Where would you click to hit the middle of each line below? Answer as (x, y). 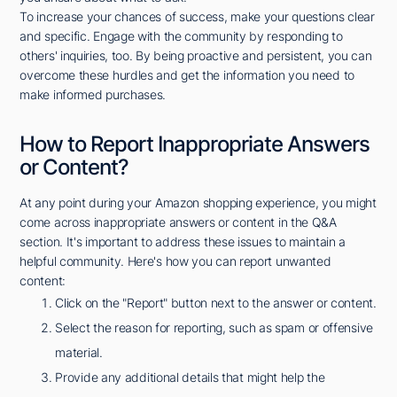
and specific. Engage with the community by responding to (181, 36)
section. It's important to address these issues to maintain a (183, 242)
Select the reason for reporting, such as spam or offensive (214, 328)
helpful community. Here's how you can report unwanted (175, 261)
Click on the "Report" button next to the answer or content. (216, 303)
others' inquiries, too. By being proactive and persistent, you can (196, 56)
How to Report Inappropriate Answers (195, 144)
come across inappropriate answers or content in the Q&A (178, 222)
